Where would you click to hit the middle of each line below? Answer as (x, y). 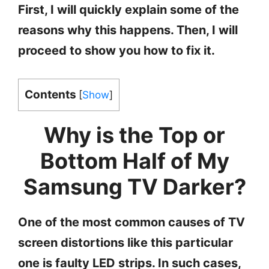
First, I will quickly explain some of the (128, 9)
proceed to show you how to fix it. (118, 50)
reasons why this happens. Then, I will (128, 30)
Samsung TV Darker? (134, 186)
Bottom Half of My (134, 161)
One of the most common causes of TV (131, 222)
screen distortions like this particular (125, 242)
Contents (50, 94)
